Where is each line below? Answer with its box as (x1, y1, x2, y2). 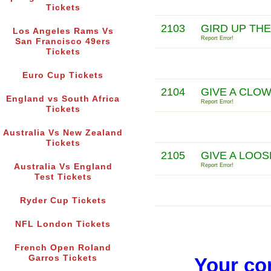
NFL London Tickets (15, 220, 111, 229)
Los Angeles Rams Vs (12, 27, 114, 36)
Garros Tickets (28, 253, 97, 263)
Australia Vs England (13, 162, 113, 172)
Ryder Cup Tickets (19, 196, 106, 206)
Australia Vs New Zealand (3, 128, 123, 138)
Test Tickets (34, 172, 92, 182)
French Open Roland (15, 243, 111, 253)
